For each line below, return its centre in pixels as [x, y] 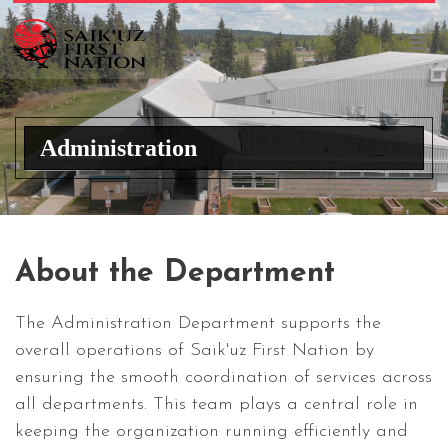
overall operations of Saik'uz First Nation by [194, 350]
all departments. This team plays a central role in [216, 404]
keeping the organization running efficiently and [211, 431]
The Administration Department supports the [198, 323]
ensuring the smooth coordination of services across [223, 377]
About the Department [175, 273]
